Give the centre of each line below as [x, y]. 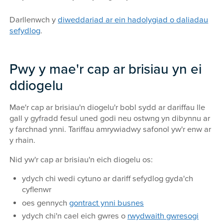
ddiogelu [37, 86]
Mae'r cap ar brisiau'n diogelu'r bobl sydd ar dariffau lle [108, 108]
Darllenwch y [34, 20]
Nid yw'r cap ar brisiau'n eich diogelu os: [81, 160]
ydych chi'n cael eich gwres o [74, 216]
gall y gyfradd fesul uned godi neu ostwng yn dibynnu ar [110, 119]
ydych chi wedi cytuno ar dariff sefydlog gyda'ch [107, 179]
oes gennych [45, 203]
